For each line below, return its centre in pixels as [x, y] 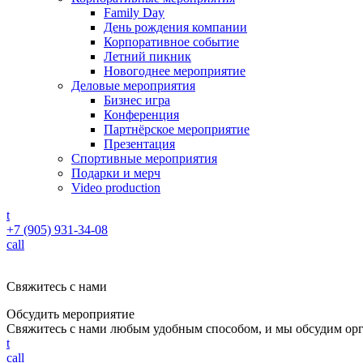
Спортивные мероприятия [144, 158]
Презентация [139, 143]
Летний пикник [147, 56]
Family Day [134, 12]
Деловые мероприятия [133, 85]
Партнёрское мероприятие [177, 129]
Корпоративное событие [171, 41]
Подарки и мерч [116, 173]
